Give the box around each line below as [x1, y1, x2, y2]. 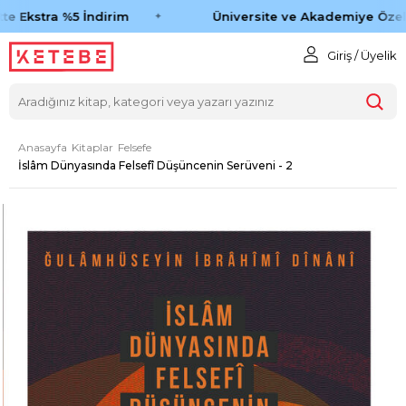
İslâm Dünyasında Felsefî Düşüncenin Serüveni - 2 [18, 158, 293, 172]
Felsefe [118, 140, 151, 154]
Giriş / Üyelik [326, 48, 397, 63]
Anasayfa [18, 140, 67, 154]
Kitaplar [72, 140, 113, 154]
